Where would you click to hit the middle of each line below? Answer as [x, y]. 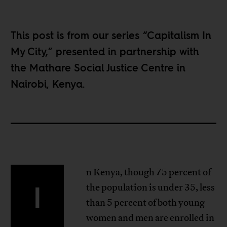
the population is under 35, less [150, 188]
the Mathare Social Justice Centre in [98, 68]
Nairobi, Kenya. [48, 84]
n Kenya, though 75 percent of [148, 173]
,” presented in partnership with [123, 52]
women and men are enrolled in [150, 218]
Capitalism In [179, 36]
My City [28, 52]
